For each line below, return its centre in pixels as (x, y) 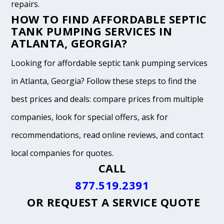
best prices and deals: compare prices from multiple (107, 99)
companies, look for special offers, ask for (90, 117)
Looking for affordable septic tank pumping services (109, 63)
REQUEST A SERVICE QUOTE (123, 202)
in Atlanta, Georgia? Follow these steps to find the (104, 81)
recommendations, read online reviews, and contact (107, 135)
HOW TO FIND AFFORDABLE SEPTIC (109, 19)
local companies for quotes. (62, 153)
